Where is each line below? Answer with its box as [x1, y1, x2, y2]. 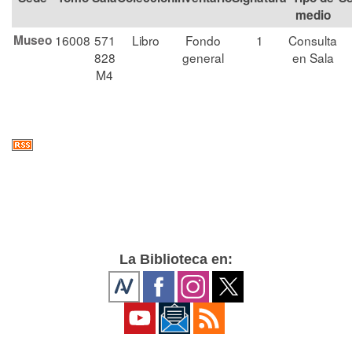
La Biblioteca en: [119, 251, 233, 267]
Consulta [288, 31, 337, 49]
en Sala [291, 49, 334, 66]
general [182, 49, 224, 66]
